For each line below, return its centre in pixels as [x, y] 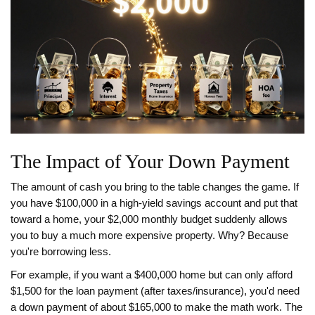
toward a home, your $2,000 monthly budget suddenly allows [149, 220]
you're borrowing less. [61, 252]
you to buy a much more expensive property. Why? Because [149, 236]
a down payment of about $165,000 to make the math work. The [156, 308]
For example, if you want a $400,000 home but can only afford [152, 275]
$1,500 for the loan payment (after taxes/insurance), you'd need [155, 291]
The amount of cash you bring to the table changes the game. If [155, 187]
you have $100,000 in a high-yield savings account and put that [154, 204]
